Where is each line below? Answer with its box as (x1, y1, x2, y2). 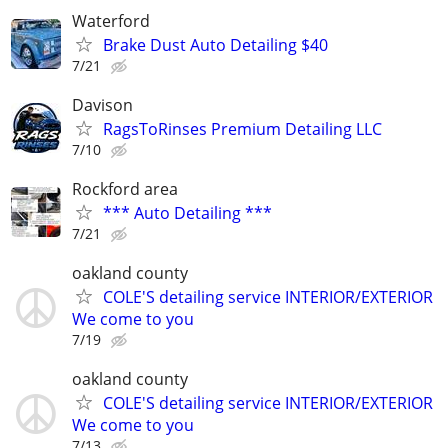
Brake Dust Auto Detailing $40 (103, 33, 328, 56)
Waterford (72, 9, 150, 32)
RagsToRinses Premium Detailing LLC (103, 117, 382, 140)
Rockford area (72, 177, 178, 200)
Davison (72, 93, 133, 116)
